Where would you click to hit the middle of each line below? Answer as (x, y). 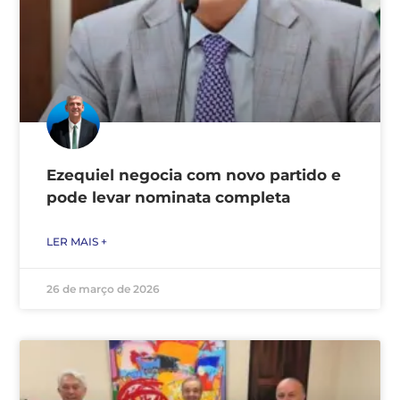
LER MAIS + (77, 241)
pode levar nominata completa (168, 197)
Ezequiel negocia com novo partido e (194, 175)
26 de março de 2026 (103, 288)
